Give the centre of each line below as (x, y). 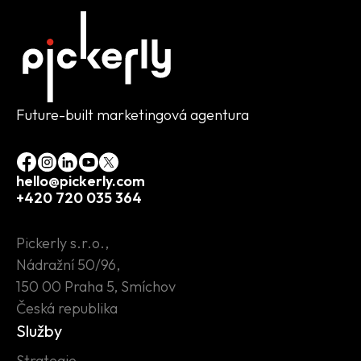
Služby (39, 330)
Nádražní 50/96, (68, 264)
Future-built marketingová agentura (133, 115)
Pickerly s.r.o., (62, 243)
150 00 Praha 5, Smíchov (96, 286)
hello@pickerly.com (81, 180)
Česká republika (67, 308)
